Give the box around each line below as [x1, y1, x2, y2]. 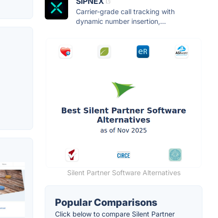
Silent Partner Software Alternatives [67, 168, 181, 177]
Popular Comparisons [55, 197, 157, 209]
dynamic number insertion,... [76, 17, 166, 26]
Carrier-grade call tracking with [76, 7, 175, 16]
